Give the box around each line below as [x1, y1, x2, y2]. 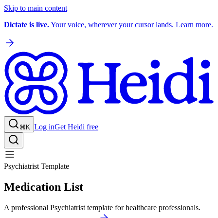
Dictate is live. [4, 20, 49, 29]
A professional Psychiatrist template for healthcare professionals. [4, 203, 200, 212]
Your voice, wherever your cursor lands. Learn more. [49, 20, 213, 29]
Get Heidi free [54, 123, 98, 131]
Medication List [4, 180, 83, 193]
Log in [34, 123, 54, 131]
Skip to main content [4, 4, 67, 12]
